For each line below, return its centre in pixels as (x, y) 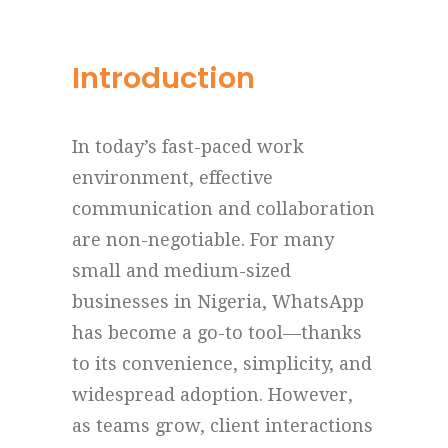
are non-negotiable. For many (203, 239)
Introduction (163, 78)
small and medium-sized (181, 270)
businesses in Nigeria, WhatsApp (218, 301)
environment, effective (172, 177)
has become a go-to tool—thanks (217, 332)
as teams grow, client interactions (222, 425)
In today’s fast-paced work (188, 146)
